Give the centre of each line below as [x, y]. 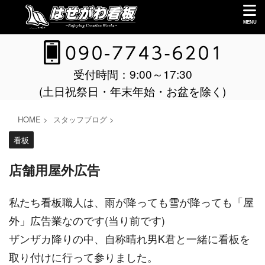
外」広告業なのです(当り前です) [87, 220]
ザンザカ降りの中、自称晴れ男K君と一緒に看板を [130, 239]
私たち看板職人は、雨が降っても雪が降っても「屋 [131, 202]
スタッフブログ [80, 119]
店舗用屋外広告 [54, 171]
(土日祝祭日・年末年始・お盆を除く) [132, 91]
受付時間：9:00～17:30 [132, 74]
